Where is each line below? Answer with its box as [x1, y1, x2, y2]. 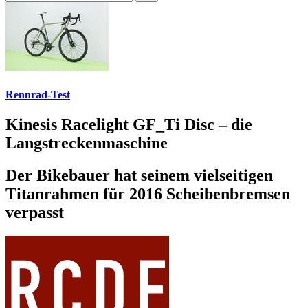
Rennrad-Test [5, 88, 70, 100]
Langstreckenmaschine [5, 133, 168, 152]
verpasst [5, 203, 64, 221]
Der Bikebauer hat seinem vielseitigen [5, 166, 273, 184]
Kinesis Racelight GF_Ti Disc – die [5, 115, 252, 133]
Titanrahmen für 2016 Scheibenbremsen [5, 184, 290, 203]
